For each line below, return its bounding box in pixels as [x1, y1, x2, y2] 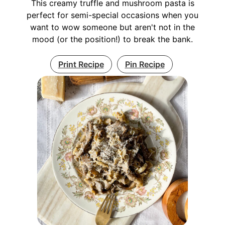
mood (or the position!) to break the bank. [32, 34, 193, 44]
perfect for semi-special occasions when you [27, 10, 198, 20]
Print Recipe [58, 59, 104, 69]
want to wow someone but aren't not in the [30, 22, 195, 32]
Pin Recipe [125, 59, 165, 69]
